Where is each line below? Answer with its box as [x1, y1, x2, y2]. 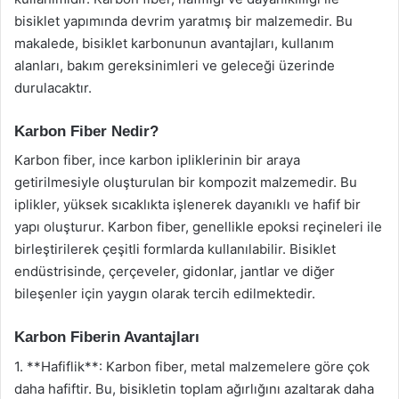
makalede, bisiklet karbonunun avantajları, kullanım [14, 34, 334, 52]
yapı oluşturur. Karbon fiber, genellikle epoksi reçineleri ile [14, 218, 382, 235]
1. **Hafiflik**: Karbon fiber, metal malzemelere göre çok [14, 357, 370, 375]
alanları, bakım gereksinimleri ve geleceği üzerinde [14, 56, 335, 74]
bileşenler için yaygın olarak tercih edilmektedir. [14, 285, 315, 302]
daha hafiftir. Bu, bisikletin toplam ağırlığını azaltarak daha [14, 379, 374, 397]
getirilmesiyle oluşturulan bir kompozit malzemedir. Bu [14, 174, 357, 191]
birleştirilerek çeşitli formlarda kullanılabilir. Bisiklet [14, 240, 336, 257]
